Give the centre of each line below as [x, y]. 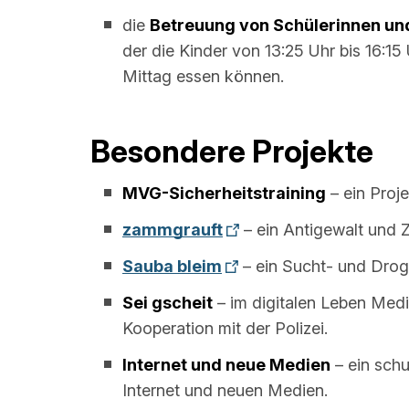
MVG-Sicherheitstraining [224, 193]
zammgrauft [173, 229]
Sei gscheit [168, 302]
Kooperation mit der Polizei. [225, 328]
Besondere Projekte [229, 151]
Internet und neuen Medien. [225, 390]
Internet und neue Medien [226, 364]
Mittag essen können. [203, 76]
